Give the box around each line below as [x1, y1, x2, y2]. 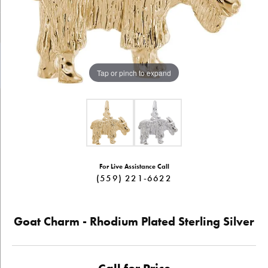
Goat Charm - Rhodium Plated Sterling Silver [14, 214, 254, 229]
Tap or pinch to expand [97, 67, 171, 78]
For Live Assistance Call [99, 163, 169, 170]
